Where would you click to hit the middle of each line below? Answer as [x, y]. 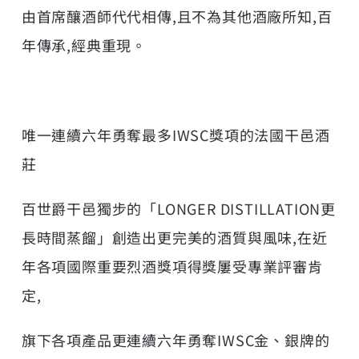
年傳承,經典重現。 [84, 44]
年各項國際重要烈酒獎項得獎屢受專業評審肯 [172, 266]
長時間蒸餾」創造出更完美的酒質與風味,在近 [174, 237]
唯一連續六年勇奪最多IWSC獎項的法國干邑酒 [175, 134]
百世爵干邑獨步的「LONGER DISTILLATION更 [179, 208]
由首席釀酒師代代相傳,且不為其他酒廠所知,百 [177, 16]
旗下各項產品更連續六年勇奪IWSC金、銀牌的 [175, 339]
